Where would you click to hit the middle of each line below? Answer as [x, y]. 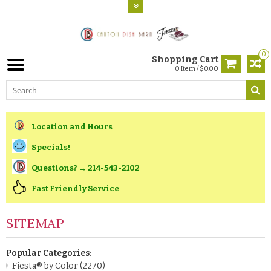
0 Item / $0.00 [197, 68]
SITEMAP [35, 223]
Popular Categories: [49, 253]
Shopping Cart [185, 59]
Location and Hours [72, 126]
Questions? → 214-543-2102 [86, 168]
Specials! [51, 147]
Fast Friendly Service [75, 188]
